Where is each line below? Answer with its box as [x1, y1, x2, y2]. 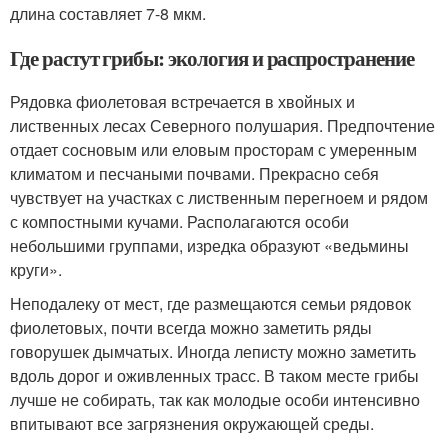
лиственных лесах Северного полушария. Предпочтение [10, 113, 435, 137]
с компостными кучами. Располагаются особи [10, 209, 349, 233]
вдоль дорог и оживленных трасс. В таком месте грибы [10, 363, 419, 387]
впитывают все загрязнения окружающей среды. [10, 411, 374, 435]
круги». [10, 257, 62, 281]
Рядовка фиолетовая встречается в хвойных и [10, 89, 355, 113]
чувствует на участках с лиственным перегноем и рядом [10, 185, 428, 209]
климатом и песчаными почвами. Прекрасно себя [10, 161, 379, 185]
